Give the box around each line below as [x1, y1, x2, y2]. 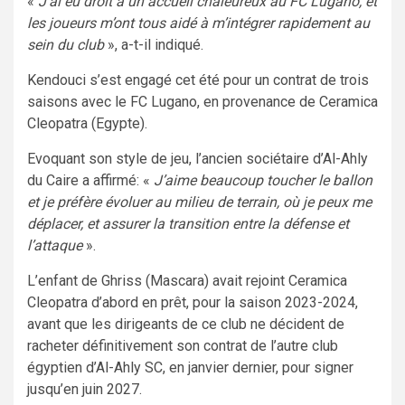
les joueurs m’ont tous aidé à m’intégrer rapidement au [27, 14, 370, 33]
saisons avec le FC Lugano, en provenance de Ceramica [27, 93, 378, 111]
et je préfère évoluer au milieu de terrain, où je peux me [27, 193, 372, 212]
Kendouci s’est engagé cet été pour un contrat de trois [27, 71, 369, 89]
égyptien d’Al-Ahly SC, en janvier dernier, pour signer [27, 359, 353, 377]
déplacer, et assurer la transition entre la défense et [27, 215, 349, 233]
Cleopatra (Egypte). [27, 115, 147, 133]
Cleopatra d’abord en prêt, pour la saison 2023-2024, [27, 294, 358, 312]
